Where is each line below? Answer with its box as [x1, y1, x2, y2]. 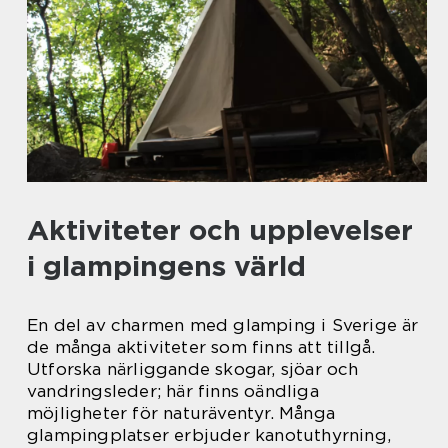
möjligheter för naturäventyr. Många [27, 403, 335, 424]
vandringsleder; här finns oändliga [27, 381, 319, 402]
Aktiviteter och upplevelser [27, 213, 413, 248]
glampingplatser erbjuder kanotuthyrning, [27, 425, 392, 446]
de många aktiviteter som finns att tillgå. [27, 337, 376, 358]
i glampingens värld [27, 249, 306, 284]
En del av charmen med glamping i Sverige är [27, 315, 419, 336]
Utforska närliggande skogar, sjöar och [27, 359, 359, 380]
